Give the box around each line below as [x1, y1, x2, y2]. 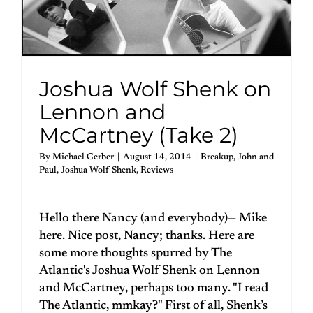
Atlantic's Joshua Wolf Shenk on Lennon [39, 264, 260, 277]
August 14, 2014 [123, 152, 191, 161]
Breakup [201, 152, 233, 161]
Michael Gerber [52, 152, 114, 161]
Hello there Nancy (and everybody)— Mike [39, 212, 267, 225]
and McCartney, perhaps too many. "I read [39, 282, 268, 295]
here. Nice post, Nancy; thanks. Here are [39, 229, 254, 242]
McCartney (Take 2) [39, 122, 238, 148]
